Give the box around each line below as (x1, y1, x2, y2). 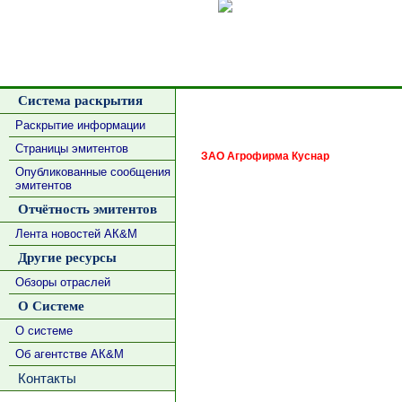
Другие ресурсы (10, 250, 117, 265)
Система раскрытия (10, 93, 143, 108)
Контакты (10, 371, 76, 386)
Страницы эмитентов (14, 142, 128, 155)
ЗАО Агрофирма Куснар (201, 150, 329, 162)
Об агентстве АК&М (14, 347, 124, 361)
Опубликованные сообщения (14, 165, 170, 179)
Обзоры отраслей (14, 275, 110, 289)
